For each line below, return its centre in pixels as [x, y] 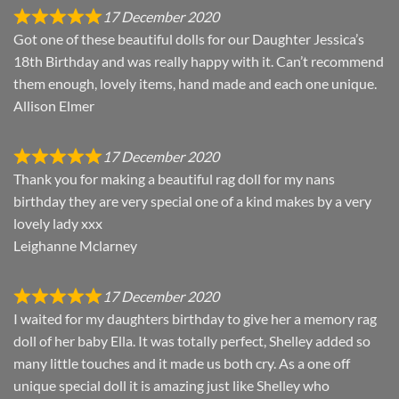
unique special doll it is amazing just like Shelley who [171, 386]
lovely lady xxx [58, 224]
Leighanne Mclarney [75, 246]
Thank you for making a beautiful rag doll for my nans [174, 179]
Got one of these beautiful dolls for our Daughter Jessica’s [189, 39]
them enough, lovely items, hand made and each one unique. [195, 84]
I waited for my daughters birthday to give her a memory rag [195, 319]
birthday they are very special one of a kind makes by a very [192, 201]
